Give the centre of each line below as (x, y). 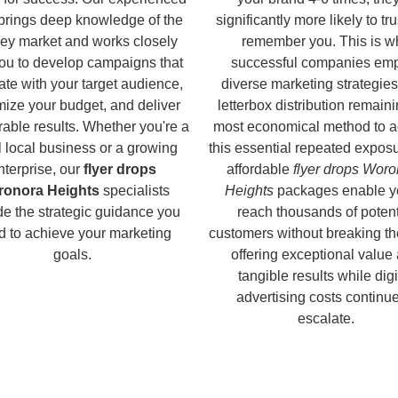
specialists (134, 190)
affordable (260, 169)
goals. (72, 254)
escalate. (326, 318)
